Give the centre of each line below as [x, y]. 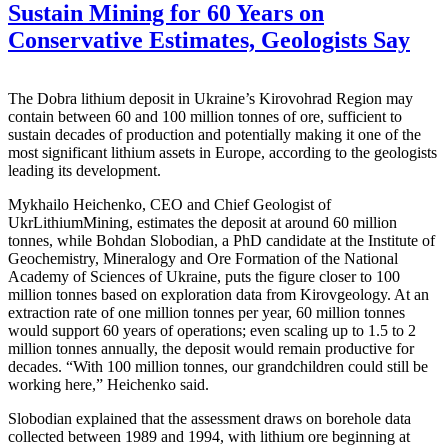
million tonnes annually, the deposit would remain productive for [211, 348]
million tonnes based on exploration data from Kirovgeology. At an [218, 294]
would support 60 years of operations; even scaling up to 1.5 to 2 [212, 330]
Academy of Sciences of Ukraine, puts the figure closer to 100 [204, 276]
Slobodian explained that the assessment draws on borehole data [209, 418]
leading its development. [84, 170]
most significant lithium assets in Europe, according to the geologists [222, 152]
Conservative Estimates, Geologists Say [209, 39]
